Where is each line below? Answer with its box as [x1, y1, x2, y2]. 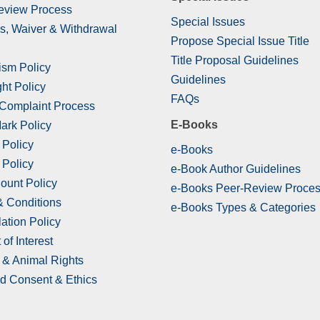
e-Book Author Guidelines [171, 163, 301, 176]
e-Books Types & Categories [171, 201, 316, 214]
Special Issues [171, 16, 245, 29]
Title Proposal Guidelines [171, 54, 299, 67]
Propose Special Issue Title [171, 35, 309, 48]
